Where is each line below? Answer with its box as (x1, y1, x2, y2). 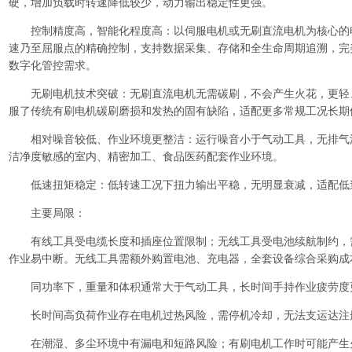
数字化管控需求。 (9, 59, 97, 71)
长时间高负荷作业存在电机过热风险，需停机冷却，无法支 (9, 309, 317, 321)
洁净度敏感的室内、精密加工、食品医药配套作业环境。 (9, 150, 284, 163)
